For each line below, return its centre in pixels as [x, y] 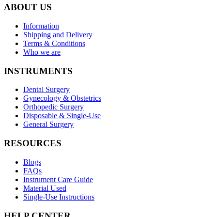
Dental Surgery [46, 90]
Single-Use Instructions [59, 197]
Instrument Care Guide [58, 179]
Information [41, 26]
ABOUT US [28, 7]
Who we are [42, 52]
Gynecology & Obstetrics [62, 98]
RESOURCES [33, 143]
